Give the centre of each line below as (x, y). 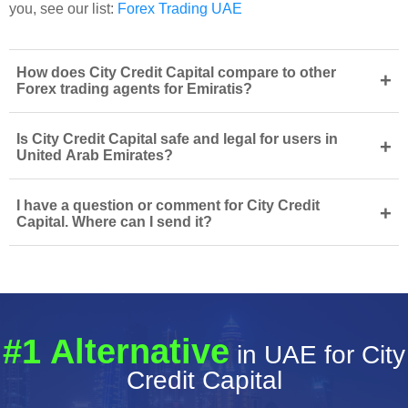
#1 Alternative (116, 351)
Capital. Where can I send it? (114, 221)
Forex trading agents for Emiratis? (134, 88)
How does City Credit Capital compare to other (176, 72)
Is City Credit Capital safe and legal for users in (177, 138)
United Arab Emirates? (95, 155)
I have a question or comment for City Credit (168, 205)
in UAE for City (317, 354)
